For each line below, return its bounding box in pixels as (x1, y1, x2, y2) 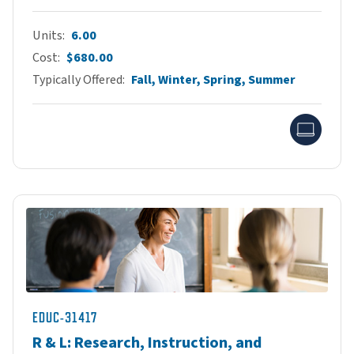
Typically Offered (32, 71, 122, 89)
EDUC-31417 (32, 310, 97, 326)
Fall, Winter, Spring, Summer (131, 71, 296, 89)
